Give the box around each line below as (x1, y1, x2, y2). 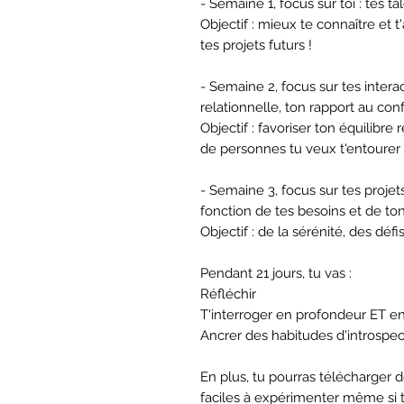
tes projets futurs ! (200, 36, 312, 53)
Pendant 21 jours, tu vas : (200, 264, 352, 281)
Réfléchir (200, 285, 260, 302)
